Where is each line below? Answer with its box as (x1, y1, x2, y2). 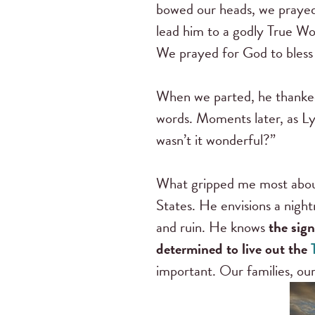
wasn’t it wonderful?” (156, 128, 276, 151)
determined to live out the (156, 237, 311, 260)
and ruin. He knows (156, 215, 269, 238)
